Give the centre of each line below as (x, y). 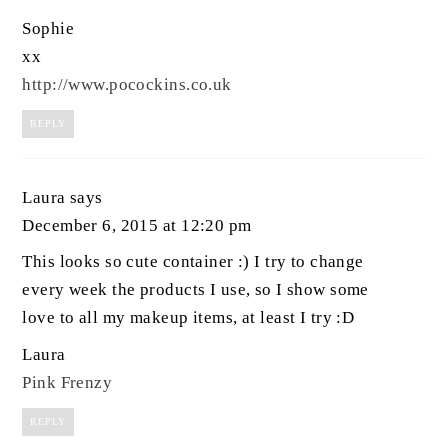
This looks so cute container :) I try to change (193, 262)
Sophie (48, 28)
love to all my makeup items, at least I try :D (188, 318)
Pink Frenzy (67, 382)
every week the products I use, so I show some (195, 290)
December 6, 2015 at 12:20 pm (137, 225)
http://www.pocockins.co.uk (127, 84)
